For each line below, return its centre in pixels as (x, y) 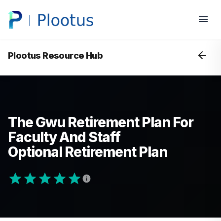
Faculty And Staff (64, 137)
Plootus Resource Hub (55, 55)
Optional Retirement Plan (88, 152)
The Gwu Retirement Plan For (101, 122)
